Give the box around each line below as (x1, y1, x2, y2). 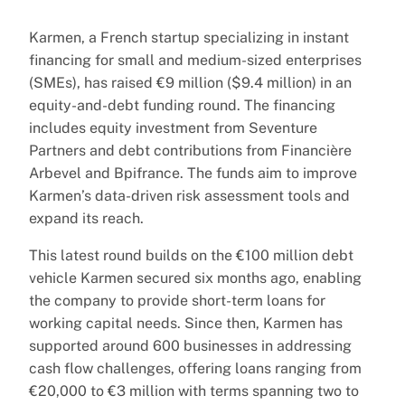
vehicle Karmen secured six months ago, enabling (29, 268, 362, 287)
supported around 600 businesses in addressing (29, 336, 352, 354)
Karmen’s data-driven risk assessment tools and (29, 186, 350, 204)
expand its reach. (29, 209, 144, 227)
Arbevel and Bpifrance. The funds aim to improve (29, 164, 357, 182)
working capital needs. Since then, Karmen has (29, 314, 343, 332)
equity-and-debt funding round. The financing (29, 96, 335, 114)
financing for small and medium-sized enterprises (29, 51, 362, 69)
